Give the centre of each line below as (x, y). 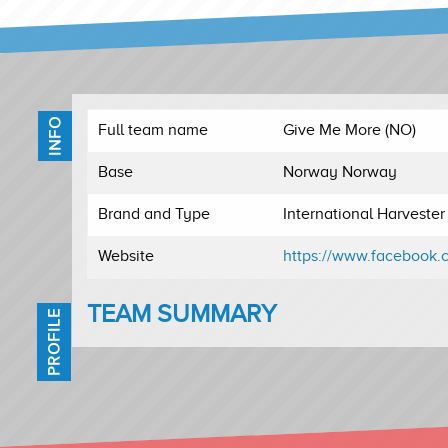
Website (126, 255)
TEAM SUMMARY (182, 313)
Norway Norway (340, 171)
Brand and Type (154, 213)
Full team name (153, 129)
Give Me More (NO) (349, 129)
